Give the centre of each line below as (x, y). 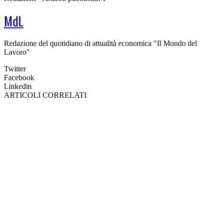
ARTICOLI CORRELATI (45, 95)
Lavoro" (17, 52)
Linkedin (18, 86)
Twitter (15, 68)
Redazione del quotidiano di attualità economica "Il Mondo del (100, 43)
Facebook (19, 77)
